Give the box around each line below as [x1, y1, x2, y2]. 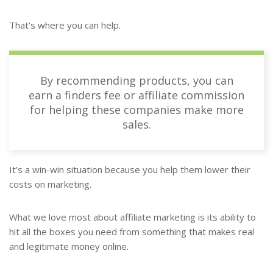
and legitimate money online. [9, 240, 129, 253]
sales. [122, 117, 151, 132]
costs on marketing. [9, 178, 91, 191]
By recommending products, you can [40, 73, 233, 88]
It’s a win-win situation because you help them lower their [9, 163, 250, 176]
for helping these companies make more [29, 102, 244, 118]
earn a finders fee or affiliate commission [29, 88, 244, 103]
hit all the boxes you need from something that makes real [9, 225, 254, 238]
